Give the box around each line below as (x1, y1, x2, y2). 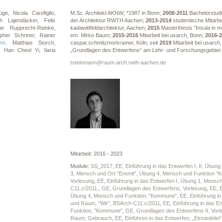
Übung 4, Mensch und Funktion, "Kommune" (70, 193, 177, 199)
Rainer (39, 32, 55, 38)
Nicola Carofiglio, (13, 10, 55, 16)
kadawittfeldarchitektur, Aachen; (70, 25, 148, 31)
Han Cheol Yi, (4, 47, 44, 53)
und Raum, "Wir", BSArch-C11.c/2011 (70, 200, 160, 206)
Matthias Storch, (12, 40, 55, 46)
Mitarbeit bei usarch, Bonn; (139, 32, 205, 38)
